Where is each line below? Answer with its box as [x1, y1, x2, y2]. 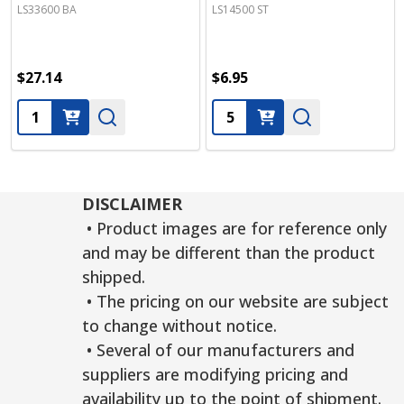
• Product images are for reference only [81, 217, 387, 239]
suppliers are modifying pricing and [81, 363, 348, 385]
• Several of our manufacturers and [81, 339, 354, 361]
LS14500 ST [212, 2, 269, 17]
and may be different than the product [81, 242, 375, 263]
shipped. [81, 266, 145, 288]
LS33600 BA [17, 2, 77, 17]
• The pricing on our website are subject [81, 290, 389, 312]
